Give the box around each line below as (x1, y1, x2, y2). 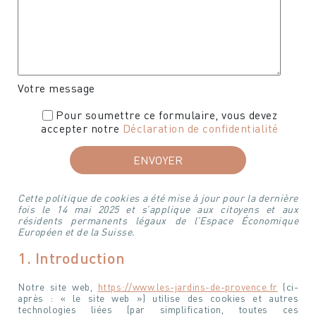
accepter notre (41, 121, 123, 136)
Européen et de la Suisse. (18, 225, 135, 238)
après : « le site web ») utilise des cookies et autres (18, 291, 298, 305)
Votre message (18, 80, 95, 96)
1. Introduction (18, 248, 126, 268)
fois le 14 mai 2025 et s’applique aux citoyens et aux (18, 202, 298, 216)
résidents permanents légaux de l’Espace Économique (18, 214, 298, 227)
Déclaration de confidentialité (122, 121, 279, 136)
